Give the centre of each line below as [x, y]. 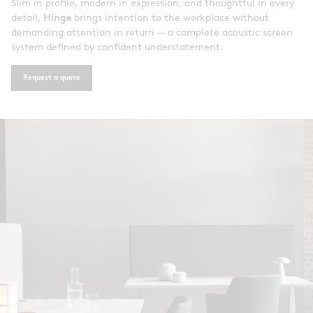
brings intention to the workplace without [170, 19]
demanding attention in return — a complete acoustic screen [152, 34]
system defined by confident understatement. [117, 48]
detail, [27, 19]
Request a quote [52, 78]
